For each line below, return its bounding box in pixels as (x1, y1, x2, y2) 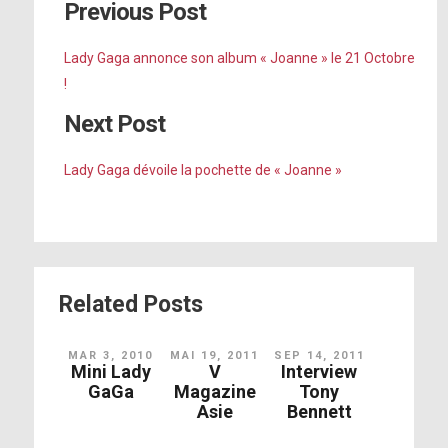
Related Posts (58, 291, 203, 318)
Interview (281, 361, 358, 382)
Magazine (173, 381, 256, 402)
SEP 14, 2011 (273, 349, 365, 362)
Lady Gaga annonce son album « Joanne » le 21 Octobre (63, 50, 415, 66)
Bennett (286, 401, 352, 422)
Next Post (63, 110, 165, 138)
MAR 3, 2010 (68, 349, 154, 362)
